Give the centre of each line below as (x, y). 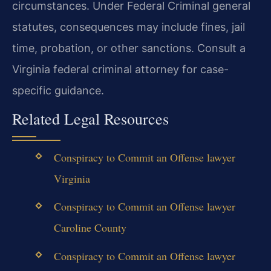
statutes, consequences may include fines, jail (129, 27)
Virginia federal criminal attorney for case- (120, 69)
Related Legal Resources (90, 119)
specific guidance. (58, 90)
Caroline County (90, 228)
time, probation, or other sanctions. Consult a (129, 48)
